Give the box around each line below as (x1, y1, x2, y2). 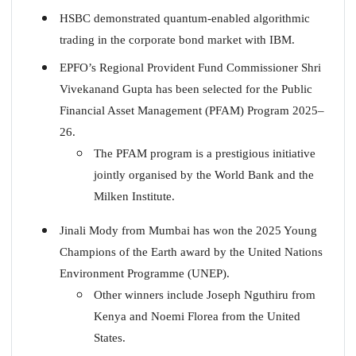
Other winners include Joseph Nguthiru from (93, 288, 315, 301)
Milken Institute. (93, 189, 175, 203)
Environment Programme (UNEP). (59, 266, 230, 280)
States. (93, 331, 126, 344)
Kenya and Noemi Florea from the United (93, 309, 300, 323)
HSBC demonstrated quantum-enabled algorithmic (59, 11, 310, 25)
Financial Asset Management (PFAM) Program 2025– (59, 103, 324, 117)
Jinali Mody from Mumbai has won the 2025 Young (59, 223, 317, 237)
